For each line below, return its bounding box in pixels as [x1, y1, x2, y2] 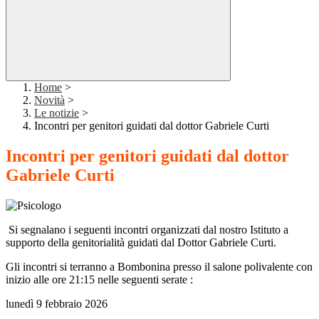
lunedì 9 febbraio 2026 [6, 298, 110, 310]
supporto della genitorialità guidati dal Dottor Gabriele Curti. [6, 236, 276, 249]
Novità [34, 94, 65, 107]
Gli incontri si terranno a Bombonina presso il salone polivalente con [6, 261, 313, 273]
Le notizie [34, 107, 79, 120]
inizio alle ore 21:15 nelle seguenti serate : [6, 273, 193, 286]
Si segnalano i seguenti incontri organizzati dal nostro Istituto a [6, 224, 288, 236]
